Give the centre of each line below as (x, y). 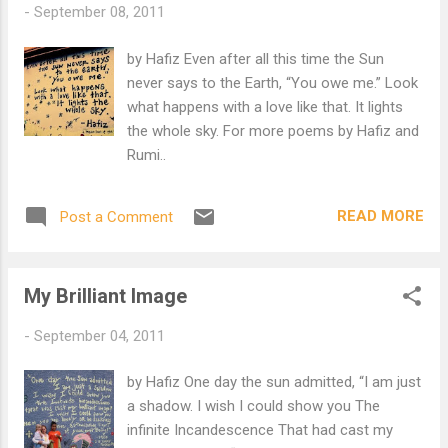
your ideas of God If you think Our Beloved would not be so (218, 23)
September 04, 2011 (99, 335)
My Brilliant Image (105, 295)
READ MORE (380, 216)
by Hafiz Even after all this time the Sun (256, 58)
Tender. (47, 47)
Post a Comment (116, 216)
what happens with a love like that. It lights (265, 106)
